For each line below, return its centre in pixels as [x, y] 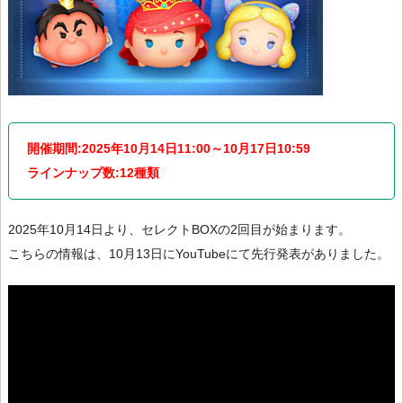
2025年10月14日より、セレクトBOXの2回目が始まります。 [179, 230]
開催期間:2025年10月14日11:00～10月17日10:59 [169, 149]
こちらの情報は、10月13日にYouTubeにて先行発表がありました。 [199, 254]
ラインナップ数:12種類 [93, 173]
